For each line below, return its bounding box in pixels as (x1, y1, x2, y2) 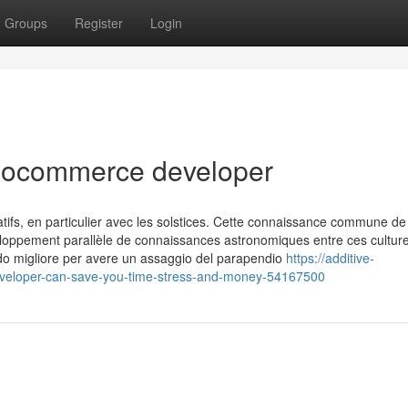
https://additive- (286, 249, 374, 267)
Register (75, 14, 123, 32)
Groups (5, 14, 47, 32)
